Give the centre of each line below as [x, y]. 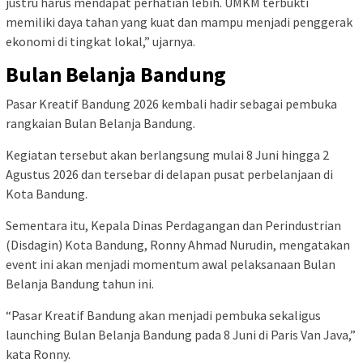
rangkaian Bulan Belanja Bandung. [100, 124]
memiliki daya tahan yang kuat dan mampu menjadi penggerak [179, 22]
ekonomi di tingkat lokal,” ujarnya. [100, 42]
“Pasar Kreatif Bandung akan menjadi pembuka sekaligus [163, 316]
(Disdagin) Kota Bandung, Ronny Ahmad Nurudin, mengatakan [178, 245]
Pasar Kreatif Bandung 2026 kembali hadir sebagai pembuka [171, 104]
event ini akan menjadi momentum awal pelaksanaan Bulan [171, 265]
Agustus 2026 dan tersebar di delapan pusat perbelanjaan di [169, 175]
